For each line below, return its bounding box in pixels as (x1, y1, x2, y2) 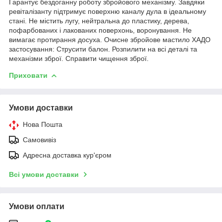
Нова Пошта (23, 120, 62, 128)
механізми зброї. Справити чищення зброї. (9, 54, 149, 62)
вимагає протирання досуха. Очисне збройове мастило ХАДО (9, 35, 211, 44)
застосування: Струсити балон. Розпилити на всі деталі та (9, 45, 197, 53)
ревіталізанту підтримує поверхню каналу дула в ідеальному (9, 7, 206, 15)
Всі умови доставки (9, 170, 79, 178)
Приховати (9, 71, 48, 79)
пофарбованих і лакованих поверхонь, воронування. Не (9, 26, 192, 34)
